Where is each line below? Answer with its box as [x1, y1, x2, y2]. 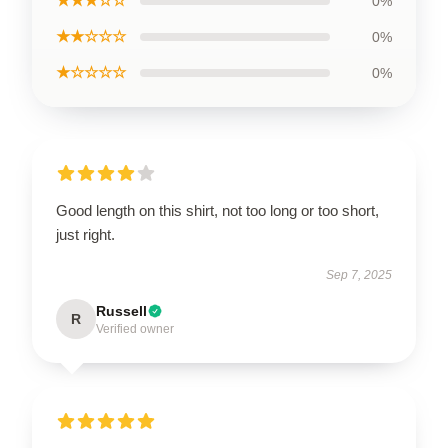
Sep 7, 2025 [326, 267, 392, 282]
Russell [96, 302, 147, 319]
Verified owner [96, 321, 174, 336]
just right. [56, 225, 115, 243]
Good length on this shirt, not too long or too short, [56, 201, 379, 219]
